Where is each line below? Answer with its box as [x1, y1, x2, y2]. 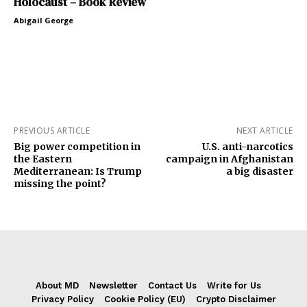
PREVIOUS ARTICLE [14, 125, 90, 137]
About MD [36, 280, 79, 291]
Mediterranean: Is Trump [14, 165, 142, 178]
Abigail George [14, 15, 73, 26]
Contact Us [148, 280, 197, 291]
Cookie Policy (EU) [103, 294, 186, 305]
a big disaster [225, 165, 293, 178]
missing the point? [14, 177, 106, 191]
